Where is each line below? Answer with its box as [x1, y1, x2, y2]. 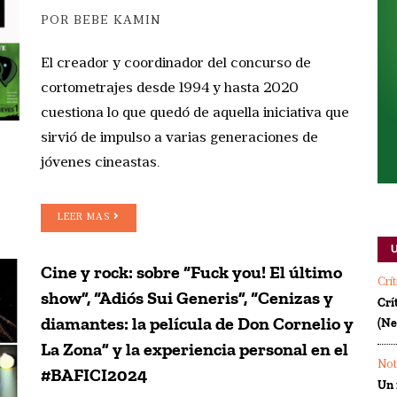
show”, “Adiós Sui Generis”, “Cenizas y [41, 286, 333, 308]
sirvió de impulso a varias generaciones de [41, 130, 318, 145]
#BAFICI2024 [41, 363, 147, 385]
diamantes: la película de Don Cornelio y [41, 312, 354, 334]
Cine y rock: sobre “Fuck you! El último [41, 261, 342, 283]
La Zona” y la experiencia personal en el [41, 338, 348, 360]
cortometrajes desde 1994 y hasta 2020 [41, 81, 299, 96]
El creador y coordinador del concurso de [41, 56, 311, 71]
